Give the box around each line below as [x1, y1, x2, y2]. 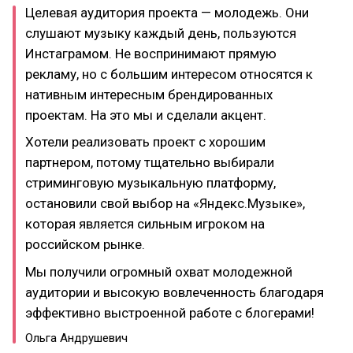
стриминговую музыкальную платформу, [25, 175, 276, 191]
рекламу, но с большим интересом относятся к [25, 65, 313, 82]
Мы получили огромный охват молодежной [25, 263, 292, 280]
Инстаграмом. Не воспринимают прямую [25, 45, 277, 61]
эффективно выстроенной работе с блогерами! [25, 304, 314, 321]
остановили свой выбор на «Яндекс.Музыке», [25, 195, 305, 211]
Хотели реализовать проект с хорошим [25, 134, 266, 150]
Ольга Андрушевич [25, 330, 128, 345]
